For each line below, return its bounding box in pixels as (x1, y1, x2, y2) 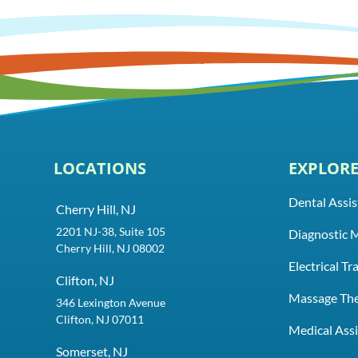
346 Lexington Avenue (55, 295, 168, 309)
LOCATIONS (54, 156, 147, 179)
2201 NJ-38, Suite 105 (55, 224, 168, 238)
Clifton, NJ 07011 (55, 312, 144, 326)
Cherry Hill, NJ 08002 (55, 241, 165, 255)
